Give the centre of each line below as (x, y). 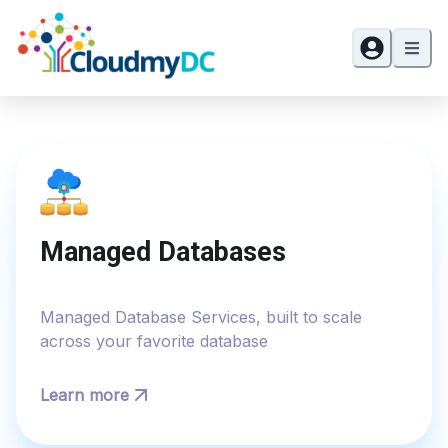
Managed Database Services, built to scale (201, 316)
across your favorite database (154, 340)
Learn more (84, 394)
